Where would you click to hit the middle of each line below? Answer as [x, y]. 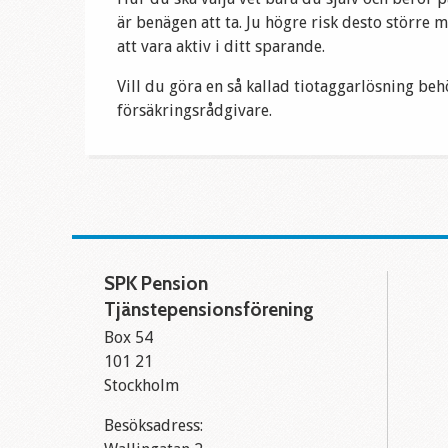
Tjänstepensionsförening [209, 310]
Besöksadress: [153, 426]
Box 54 [128, 338]
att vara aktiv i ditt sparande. [221, 47]
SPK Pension [156, 284]
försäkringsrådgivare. [195, 111]
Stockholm [141, 386]
